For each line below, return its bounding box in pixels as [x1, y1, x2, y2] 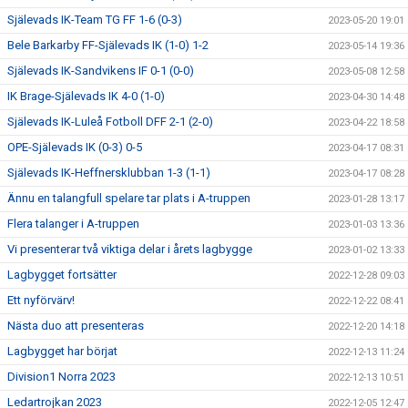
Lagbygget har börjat [7, 344, 117, 358]
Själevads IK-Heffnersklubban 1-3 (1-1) [7, 166, 210, 179]
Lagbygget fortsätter [7, 268, 117, 281]
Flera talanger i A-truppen [7, 217, 139, 230]
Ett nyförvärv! [7, 293, 75, 307]
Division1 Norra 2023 [7, 370, 116, 383]
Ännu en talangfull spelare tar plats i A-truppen [7, 191, 250, 205]
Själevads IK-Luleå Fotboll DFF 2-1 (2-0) [7, 115, 213, 128]
